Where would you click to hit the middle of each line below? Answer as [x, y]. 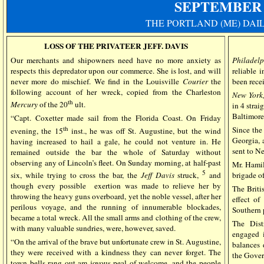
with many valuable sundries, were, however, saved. [93, 228]
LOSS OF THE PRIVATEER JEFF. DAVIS [116, 46]
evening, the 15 [37, 131]
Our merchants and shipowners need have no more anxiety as [116, 60]
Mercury [24, 105]
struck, [188, 175]
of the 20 [53, 105]
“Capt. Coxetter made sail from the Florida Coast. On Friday [116, 118]
